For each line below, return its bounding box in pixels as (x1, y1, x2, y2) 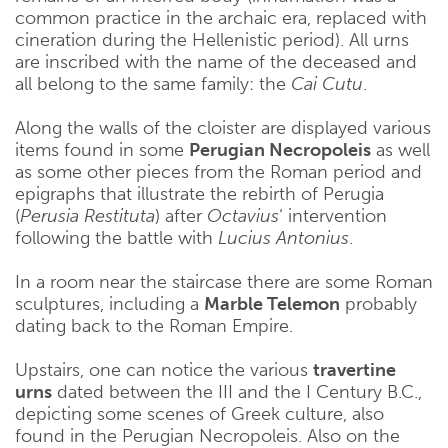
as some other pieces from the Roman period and (15, 161, 422, 183)
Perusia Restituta (20, 205, 155, 227)
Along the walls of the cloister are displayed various (15, 117, 431, 139)
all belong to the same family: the (15, 73, 291, 95)
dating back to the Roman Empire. (15, 315, 293, 337)
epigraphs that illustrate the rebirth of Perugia (15, 183, 384, 205)
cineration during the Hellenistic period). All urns (15, 29, 409, 51)
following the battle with (15, 227, 218, 249)
